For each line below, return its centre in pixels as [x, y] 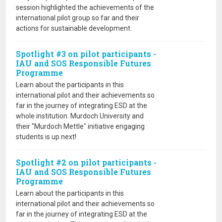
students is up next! [46, 137]
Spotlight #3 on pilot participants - [86, 54]
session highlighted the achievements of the [85, 7]
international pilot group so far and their [78, 18]
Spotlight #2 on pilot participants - [86, 162]
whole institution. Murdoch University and [80, 116]
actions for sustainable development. [74, 28]
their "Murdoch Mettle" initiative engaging [80, 126]
